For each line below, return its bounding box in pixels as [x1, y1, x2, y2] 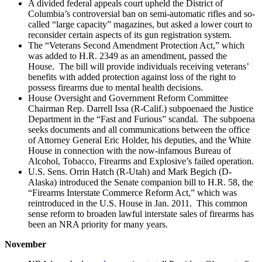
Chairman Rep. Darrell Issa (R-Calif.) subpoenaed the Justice [28, 103, 253, 113]
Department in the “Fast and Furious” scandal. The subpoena [28, 113, 255, 124]
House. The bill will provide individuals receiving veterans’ [28, 61, 249, 71]
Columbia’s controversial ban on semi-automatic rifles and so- [28, 8, 255, 19]
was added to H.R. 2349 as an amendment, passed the [28, 50, 227, 61]
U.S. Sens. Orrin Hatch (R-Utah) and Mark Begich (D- [28, 166, 232, 177]
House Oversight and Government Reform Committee [28, 92, 228, 103]
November [5, 239, 46, 249]
